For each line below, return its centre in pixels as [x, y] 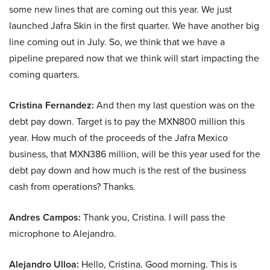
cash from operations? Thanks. [72, 187]
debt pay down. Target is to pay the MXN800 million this [127, 122]
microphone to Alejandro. [63, 234]
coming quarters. [44, 75]
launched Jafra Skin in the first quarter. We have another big [134, 26]
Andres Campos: [45, 218]
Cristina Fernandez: [52, 105]
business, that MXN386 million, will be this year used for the [135, 154]
